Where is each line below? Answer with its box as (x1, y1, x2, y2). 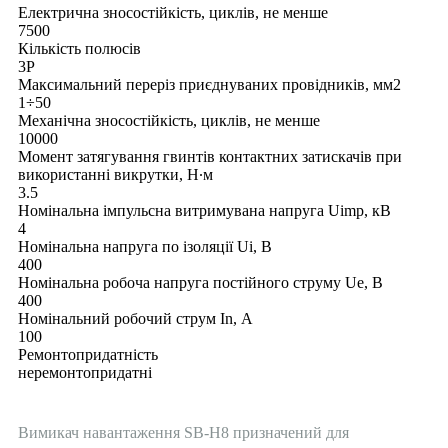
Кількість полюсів (18, 40, 141, 58)
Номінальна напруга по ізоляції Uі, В (18, 238, 272, 256)
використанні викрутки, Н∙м (18, 166, 213, 184)
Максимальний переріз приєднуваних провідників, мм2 (18, 76, 401, 94)
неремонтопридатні (18, 364, 152, 382)
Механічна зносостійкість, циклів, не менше (18, 112, 320, 130)
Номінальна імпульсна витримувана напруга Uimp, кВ (18, 202, 391, 220)
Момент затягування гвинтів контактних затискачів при (18, 148, 402, 166)
